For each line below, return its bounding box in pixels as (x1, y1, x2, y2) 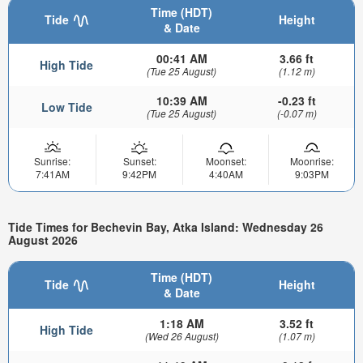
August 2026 (8, 231, 78, 248)
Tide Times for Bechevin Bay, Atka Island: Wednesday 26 (8, 218, 323, 235)
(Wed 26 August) (144, 329, 219, 344)
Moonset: (205, 153, 246, 168)
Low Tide (41, 98, 92, 115)
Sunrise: (34, 153, 70, 168)
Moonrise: (289, 153, 334, 168)
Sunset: (122, 153, 156, 168)
